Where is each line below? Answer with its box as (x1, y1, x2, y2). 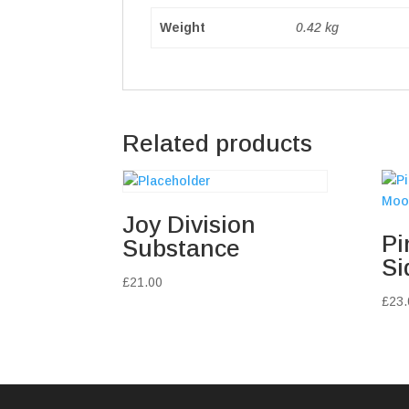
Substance (122, 234, 241, 262)
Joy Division (122, 210, 257, 238)
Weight (159, 19, 205, 35)
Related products (122, 129, 313, 157)
